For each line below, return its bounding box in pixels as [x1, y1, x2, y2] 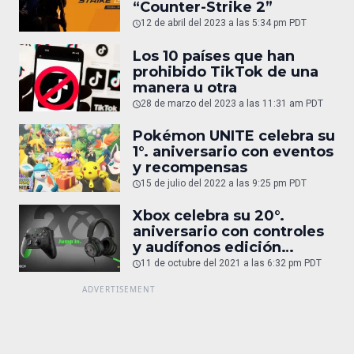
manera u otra [133, 78, 237, 96]
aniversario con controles [133, 223, 324, 241]
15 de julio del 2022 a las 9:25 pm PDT [141, 177, 307, 189]
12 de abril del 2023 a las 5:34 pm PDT [141, 17, 307, 29]
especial [133, 254, 195, 273]
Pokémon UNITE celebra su [133, 126, 335, 145]
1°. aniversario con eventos [133, 142, 333, 160]
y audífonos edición [133, 239, 281, 257]
